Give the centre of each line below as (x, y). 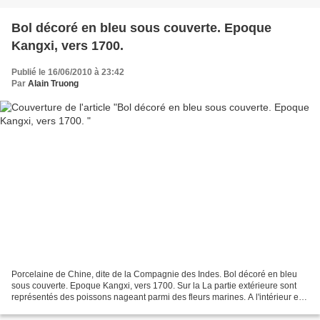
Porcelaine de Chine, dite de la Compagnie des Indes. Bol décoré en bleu (154, 275)
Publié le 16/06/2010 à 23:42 (68, 72)
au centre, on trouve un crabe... (71, 309)
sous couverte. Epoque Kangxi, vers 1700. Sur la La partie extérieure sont (154, 286)
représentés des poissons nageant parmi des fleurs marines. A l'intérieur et (156, 297)
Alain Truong (53, 83)
